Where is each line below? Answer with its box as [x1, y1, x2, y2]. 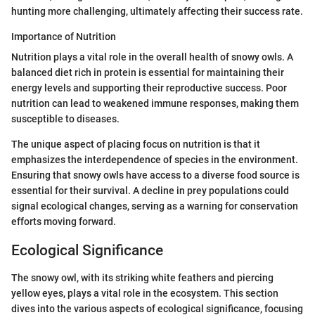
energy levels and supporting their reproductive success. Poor [11, 82, 287, 94]
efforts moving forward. [11, 216, 116, 228]
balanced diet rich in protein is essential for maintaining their [11, 67, 284, 79]
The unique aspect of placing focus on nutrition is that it [11, 139, 260, 150]
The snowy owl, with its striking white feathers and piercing [11, 271, 274, 283]
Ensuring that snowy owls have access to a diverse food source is [11, 169, 300, 181]
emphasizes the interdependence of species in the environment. [11, 154, 298, 166]
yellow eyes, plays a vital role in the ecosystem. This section [11, 287, 278, 299]
